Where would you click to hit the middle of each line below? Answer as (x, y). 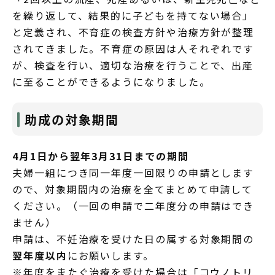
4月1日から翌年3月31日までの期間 (101, 156)
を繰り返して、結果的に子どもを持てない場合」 (133, 15)
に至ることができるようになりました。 (111, 81)
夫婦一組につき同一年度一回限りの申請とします (134, 172)
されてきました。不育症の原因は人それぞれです (134, 48)
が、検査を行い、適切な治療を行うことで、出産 (133, 65)
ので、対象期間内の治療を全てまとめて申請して (133, 189)
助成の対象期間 (72, 119)
